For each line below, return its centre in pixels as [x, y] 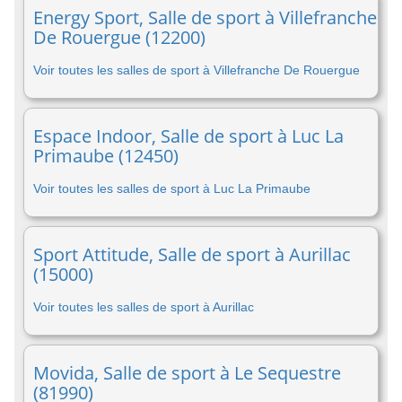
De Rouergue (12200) [119, 37]
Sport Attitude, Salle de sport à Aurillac [192, 254]
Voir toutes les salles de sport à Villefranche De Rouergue [197, 70]
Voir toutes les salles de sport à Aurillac [144, 307]
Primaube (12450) [106, 156]
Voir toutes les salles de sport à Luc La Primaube [172, 188]
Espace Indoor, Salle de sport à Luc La [188, 136]
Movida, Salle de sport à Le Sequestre [187, 373]
